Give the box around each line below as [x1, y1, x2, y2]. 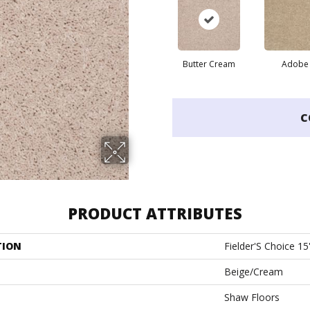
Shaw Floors [224, 291, 280, 304]
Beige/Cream [224, 265, 283, 278]
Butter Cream [182, 58, 235, 70]
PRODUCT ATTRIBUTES [68, 203, 242, 224]
